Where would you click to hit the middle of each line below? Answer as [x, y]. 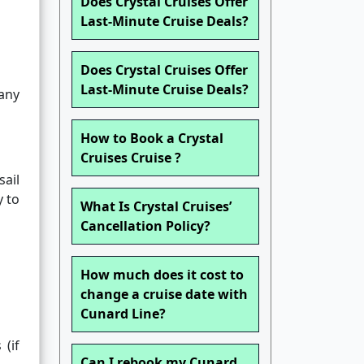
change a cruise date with [164, 295]
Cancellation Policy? [145, 226]
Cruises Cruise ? [131, 158]
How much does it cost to [162, 275]
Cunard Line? [123, 314]
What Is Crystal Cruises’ [156, 207]
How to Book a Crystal [152, 139]
